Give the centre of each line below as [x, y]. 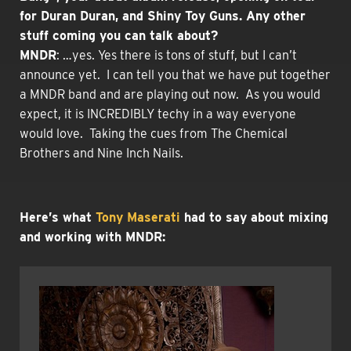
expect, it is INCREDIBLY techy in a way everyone [158, 114]
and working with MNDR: [92, 237]
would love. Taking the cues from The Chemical [154, 133]
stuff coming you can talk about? [119, 35]
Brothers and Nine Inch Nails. [101, 153]
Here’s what [58, 217]
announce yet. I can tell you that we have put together [175, 74]
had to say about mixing [254, 217]
